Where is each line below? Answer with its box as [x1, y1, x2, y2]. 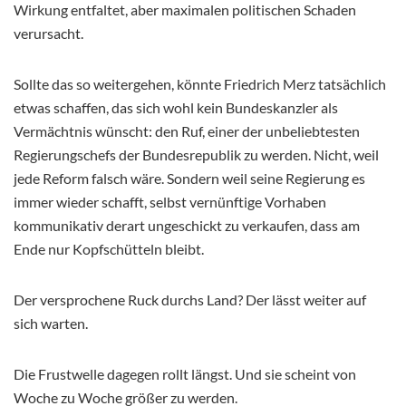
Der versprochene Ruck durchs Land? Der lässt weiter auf [14, 290, 366, 308]
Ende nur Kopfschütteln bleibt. [14, 239, 204, 257]
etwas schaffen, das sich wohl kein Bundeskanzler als [14, 98, 338, 116]
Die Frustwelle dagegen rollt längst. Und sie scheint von [14, 364, 356, 382]
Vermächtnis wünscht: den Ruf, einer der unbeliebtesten [14, 121, 360, 140]
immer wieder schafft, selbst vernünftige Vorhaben [14, 192, 326, 210]
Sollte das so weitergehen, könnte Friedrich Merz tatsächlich [14, 74, 386, 92]
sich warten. [14, 314, 88, 332]
